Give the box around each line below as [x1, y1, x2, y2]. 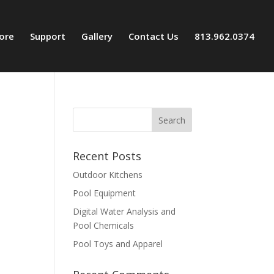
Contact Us [128, 30, 179, 42]
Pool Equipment [73, 187, 136, 199]
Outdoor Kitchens [73, 169, 143, 180]
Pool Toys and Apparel [73, 238, 163, 250]
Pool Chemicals [73, 220, 135, 231]
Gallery [81, 30, 113, 42]
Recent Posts [73, 149, 142, 163]
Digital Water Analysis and [73, 206, 176, 217]
